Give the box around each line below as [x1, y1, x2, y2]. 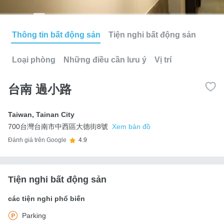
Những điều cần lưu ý [63, 55, 146, 64]
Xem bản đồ [112, 122, 150, 130]
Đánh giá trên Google [8, 136, 66, 144]
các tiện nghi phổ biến [8, 194, 85, 202]
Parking [22, 211, 46, 219]
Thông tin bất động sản [12, 30, 100, 39]
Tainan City [36, 110, 74, 118]
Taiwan [8, 110, 32, 118]
